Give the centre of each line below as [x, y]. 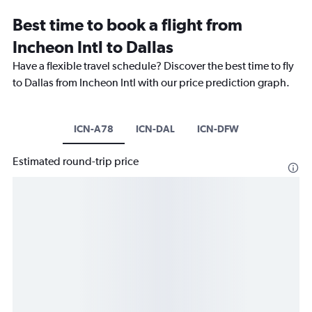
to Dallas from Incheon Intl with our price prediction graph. [151, 83]
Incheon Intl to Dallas [93, 47]
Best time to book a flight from [127, 25]
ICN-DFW [218, 129]
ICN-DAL [155, 129]
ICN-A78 [93, 129]
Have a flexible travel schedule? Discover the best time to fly [153, 66]
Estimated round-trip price [76, 162]
